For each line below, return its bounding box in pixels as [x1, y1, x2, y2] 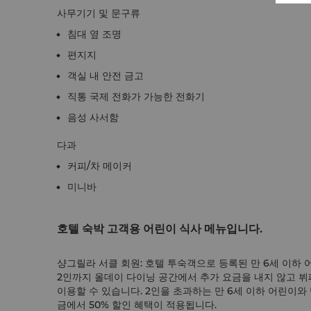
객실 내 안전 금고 [67, 69, 144, 82]
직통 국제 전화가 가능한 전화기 [67, 90, 205, 103]
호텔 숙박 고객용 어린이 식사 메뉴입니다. [57, 221, 262, 235]
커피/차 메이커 [67, 160, 132, 172]
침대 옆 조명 [67, 28, 121, 40]
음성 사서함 [67, 111, 119, 124]
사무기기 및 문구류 [57, 7, 140, 19]
